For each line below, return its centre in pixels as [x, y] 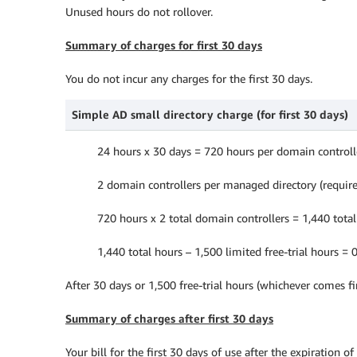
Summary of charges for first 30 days [164, 45]
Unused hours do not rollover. [139, 12]
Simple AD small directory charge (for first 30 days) [210, 114]
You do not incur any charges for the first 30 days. [189, 78]
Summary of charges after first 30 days [169, 318]
